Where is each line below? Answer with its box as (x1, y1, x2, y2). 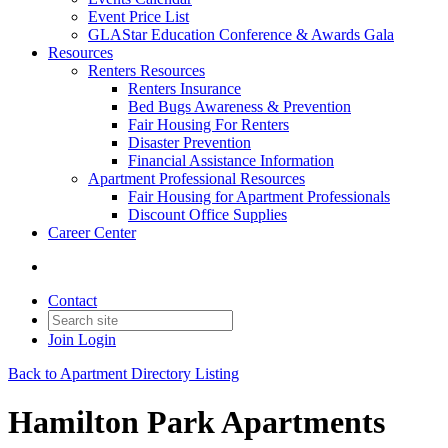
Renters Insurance (128, 80, 241, 97)
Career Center (48, 224, 136, 241)
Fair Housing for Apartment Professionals (128, 188, 390, 205)
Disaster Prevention (128, 134, 251, 151)
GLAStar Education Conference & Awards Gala (88, 26, 394, 43)
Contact (48, 292, 97, 309)
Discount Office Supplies (128, 206, 287, 223)
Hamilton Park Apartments (8, 404, 385, 441)
